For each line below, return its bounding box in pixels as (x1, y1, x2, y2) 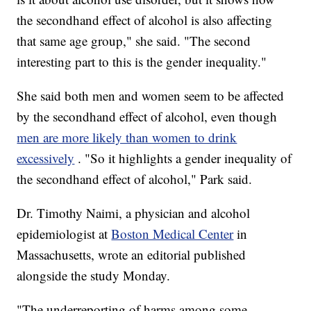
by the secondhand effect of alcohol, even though (17, 108, 278, 126)
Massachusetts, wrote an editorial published (17, 246, 246, 264)
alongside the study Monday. (17, 267, 171, 285)
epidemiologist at (17, 225, 112, 243)
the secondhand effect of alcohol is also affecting (17, 11, 273, 29)
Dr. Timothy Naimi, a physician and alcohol (17, 204, 251, 222)
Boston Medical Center (111, 225, 234, 243)
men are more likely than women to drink (17, 128, 237, 146)
